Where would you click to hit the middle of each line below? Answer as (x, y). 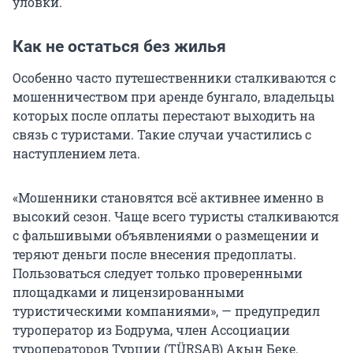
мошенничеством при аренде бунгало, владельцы (174, 97)
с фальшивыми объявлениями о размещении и (166, 236)
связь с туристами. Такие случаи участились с (162, 135)
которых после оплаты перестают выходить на (164, 116)
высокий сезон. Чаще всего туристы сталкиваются (176, 217)
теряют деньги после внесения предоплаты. (154, 255)
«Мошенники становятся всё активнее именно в (168, 198)
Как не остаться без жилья (119, 47)
